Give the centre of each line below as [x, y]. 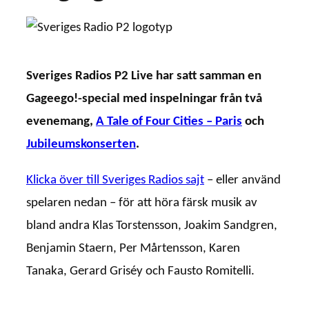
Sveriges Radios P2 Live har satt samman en [144, 77]
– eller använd [242, 180]
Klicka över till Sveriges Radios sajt [115, 180]
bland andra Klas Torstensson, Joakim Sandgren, [152, 226]
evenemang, [61, 122]
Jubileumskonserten [81, 145]
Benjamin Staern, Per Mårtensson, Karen [133, 248]
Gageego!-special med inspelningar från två [144, 99]
